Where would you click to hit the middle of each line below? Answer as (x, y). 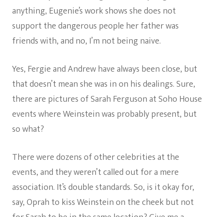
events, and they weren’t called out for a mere (95, 172)
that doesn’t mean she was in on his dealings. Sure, (104, 84)
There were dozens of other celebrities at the (96, 157)
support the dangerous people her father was (95, 26)
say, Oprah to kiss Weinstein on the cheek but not (103, 202)
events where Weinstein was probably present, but (104, 114)
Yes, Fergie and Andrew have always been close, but (105, 69)
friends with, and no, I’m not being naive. (86, 41)
